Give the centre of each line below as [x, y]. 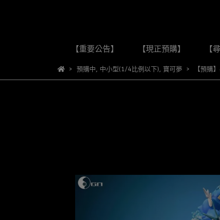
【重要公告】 [95, 49]
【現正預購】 [161, 49]
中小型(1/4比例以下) [129, 69]
